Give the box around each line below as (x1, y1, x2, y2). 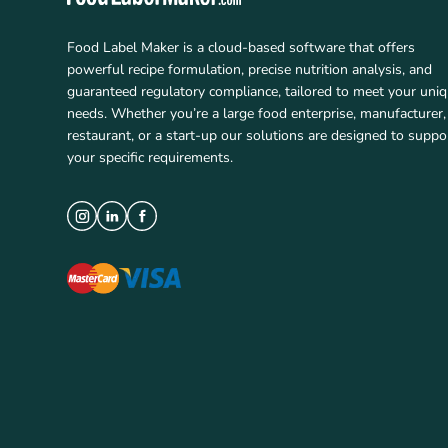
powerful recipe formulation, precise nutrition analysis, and (67, 59, 432, 79)
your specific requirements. (67, 147, 233, 167)
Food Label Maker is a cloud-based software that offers (67, 37, 415, 57)
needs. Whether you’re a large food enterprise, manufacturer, (67, 103, 446, 123)
